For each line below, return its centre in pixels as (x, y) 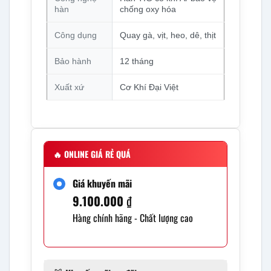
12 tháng (136, 61)
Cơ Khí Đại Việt (149, 87)
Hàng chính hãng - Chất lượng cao (132, 217)
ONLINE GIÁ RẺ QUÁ (96, 154)
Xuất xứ (69, 87)
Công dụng (75, 35)
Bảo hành (73, 61)
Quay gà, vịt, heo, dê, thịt (168, 35)
